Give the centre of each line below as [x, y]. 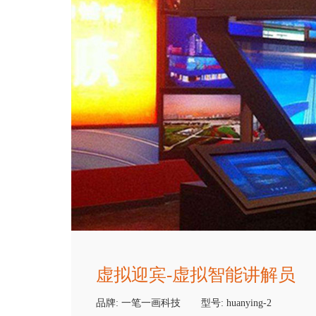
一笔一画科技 [151, 303]
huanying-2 [249, 303]
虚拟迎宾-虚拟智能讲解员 [195, 275]
